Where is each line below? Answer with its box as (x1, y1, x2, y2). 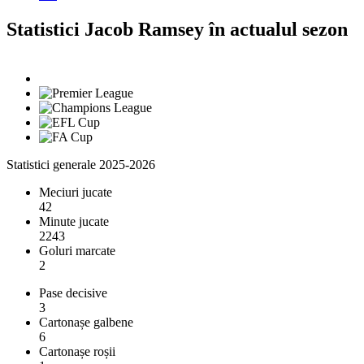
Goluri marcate (39, 243, 115, 258)
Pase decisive (39, 285, 107, 300)
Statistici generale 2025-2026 (6, 157, 155, 171)
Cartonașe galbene (39, 314, 133, 329)
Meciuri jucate (39, 184, 112, 199)
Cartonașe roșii (39, 344, 115, 358)
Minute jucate (39, 214, 109, 228)
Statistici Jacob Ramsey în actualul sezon (6, 18, 348, 40)
